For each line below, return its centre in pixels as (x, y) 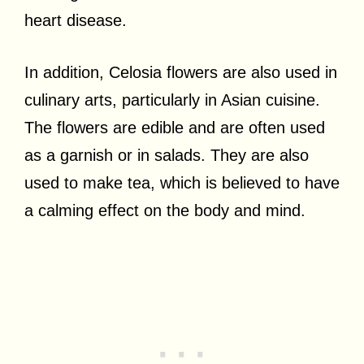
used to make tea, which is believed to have (182, 182)
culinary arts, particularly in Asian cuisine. (172, 100)
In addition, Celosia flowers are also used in (181, 72)
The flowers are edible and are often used (175, 127)
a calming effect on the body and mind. (165, 210)
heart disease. (76, 20)
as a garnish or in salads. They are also (167, 155)
